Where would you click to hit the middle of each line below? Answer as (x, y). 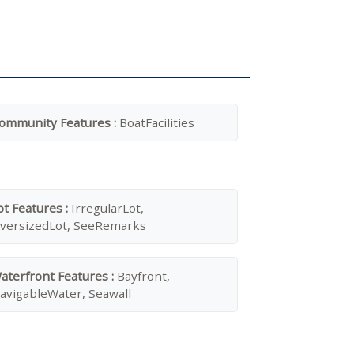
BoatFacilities (157, 122)
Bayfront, (143, 276)
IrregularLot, (107, 208)
